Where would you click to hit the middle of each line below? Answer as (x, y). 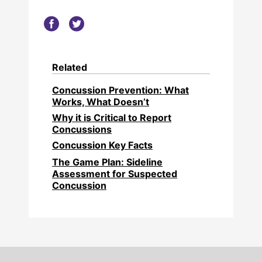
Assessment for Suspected (115, 174)
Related (70, 68)
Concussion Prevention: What (120, 90)
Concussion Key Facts (102, 145)
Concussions (82, 130)
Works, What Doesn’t (101, 102)
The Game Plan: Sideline (107, 162)
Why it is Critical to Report (112, 118)
